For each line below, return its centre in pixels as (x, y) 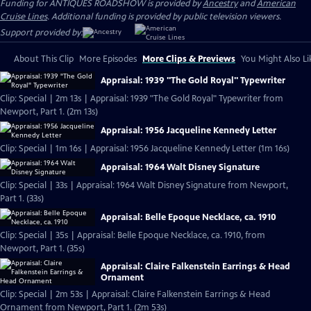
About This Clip (44, 59)
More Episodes (108, 59)
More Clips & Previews (189, 59)
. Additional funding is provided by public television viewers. (164, 17)
